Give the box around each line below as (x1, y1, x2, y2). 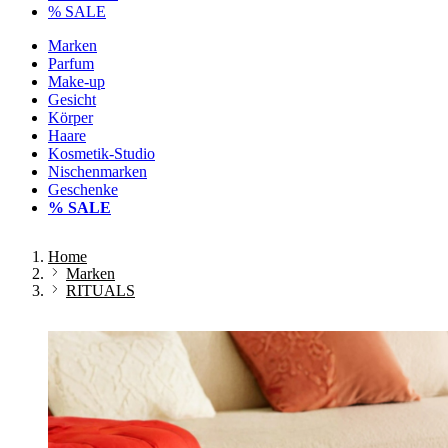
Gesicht (48, 91, 96, 108)
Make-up (48, 73, 105, 90)
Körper (48, 109, 93, 126)
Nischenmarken (48, 163, 147, 180)
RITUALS (66, 282, 135, 299)
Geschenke (48, 181, 118, 198)
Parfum (48, 55, 94, 72)
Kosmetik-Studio (48, 145, 155, 162)
